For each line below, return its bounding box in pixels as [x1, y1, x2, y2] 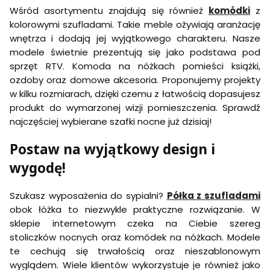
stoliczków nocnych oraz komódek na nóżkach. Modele [10, 230, 260, 243]
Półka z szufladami [166, 189, 261, 202]
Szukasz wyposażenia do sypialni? [10, 189, 167, 202]
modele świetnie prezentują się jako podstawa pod [10, 46, 260, 59]
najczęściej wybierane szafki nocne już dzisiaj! [10, 115, 212, 128]
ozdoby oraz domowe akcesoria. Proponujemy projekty [10, 74, 260, 87]
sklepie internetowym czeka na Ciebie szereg [10, 216, 260, 230]
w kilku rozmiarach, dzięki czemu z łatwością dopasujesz [10, 87, 260, 101]
